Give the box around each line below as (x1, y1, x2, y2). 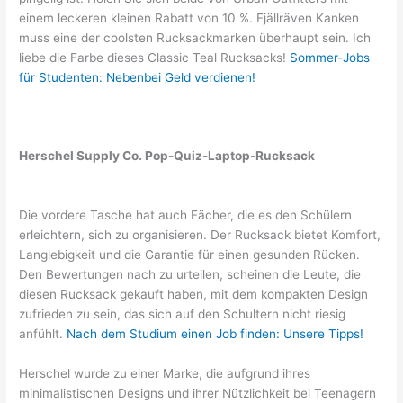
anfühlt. (19, 327, 67, 342)
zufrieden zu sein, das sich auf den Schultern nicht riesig (19, 307, 346, 322)
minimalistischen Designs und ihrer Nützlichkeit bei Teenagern (19, 386, 377, 401)
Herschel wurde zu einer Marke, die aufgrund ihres (19, 366, 311, 381)
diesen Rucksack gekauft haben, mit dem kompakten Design (19, 287, 369, 302)
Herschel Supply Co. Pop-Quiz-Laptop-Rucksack (19, 148, 316, 164)
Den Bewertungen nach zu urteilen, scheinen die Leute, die (19, 267, 362, 282)
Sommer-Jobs (290, 49, 371, 65)
